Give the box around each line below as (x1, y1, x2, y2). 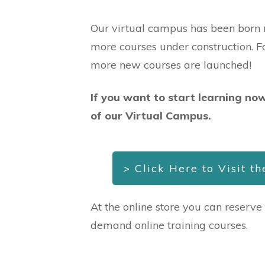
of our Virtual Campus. (91, 109, 211, 122)
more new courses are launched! (91, 58, 251, 72)
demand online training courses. (91, 218, 248, 232)
